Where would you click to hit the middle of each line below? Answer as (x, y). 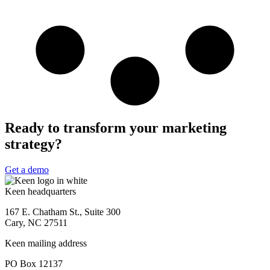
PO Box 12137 (34, 263)
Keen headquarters (40, 191)
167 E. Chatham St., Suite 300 (63, 212)
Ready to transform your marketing (116, 127)
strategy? (33, 144)
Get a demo (27, 169)
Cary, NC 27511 (36, 222)
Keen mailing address (46, 243)
